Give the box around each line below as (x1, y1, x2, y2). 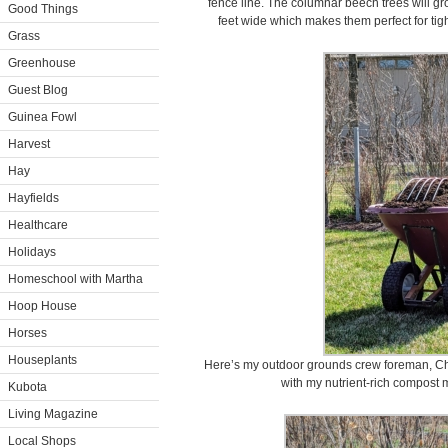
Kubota (8, 380, 47, 394)
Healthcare (8, 218, 68, 232)
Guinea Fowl (8, 110, 77, 124)
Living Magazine (8, 407, 98, 421)
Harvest (8, 137, 50, 151)
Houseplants (8, 353, 77, 367)
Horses (8, 326, 47, 340)
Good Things (8, 2, 78, 16)
